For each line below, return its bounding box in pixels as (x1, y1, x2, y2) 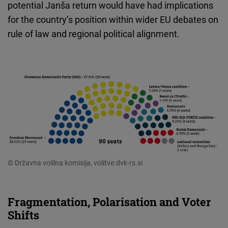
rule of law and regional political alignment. (8, 27, 180, 40)
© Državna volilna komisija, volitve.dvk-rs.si (8, 158, 142, 168)
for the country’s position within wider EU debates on (8, 13, 218, 26)
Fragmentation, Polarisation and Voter (8, 194, 211, 210)
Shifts (8, 208, 39, 223)
